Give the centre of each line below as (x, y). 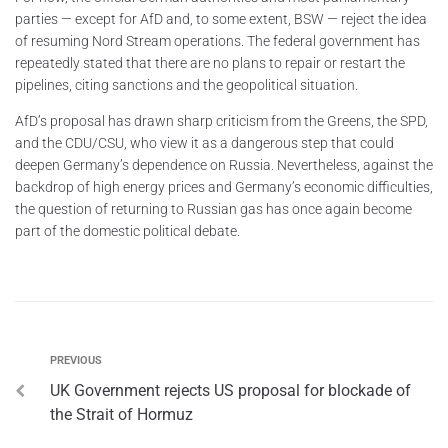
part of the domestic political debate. (127, 230)
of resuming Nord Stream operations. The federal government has (217, 40)
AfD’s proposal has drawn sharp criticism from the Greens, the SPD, (221, 120)
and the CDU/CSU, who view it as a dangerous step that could (204, 142)
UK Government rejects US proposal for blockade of (230, 390)
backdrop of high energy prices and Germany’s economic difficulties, (224, 186)
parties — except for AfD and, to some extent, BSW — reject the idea (221, 18)
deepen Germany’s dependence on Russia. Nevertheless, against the (224, 164)
